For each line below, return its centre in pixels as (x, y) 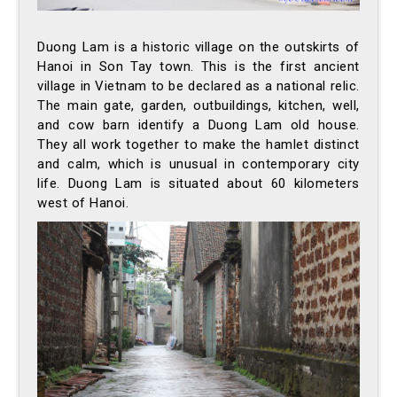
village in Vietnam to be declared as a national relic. (198, 86)
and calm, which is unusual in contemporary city (198, 164)
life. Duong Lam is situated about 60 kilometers (198, 184)
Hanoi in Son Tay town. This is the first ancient (198, 67)
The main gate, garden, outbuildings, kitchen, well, (198, 106)
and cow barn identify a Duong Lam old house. (198, 125)
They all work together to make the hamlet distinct (198, 145)
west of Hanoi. (83, 203)
